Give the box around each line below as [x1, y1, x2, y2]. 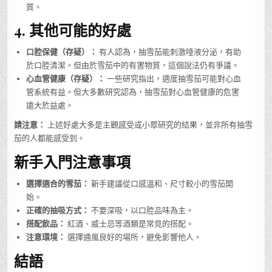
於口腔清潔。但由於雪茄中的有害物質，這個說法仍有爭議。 [26, 61, 240, 70]
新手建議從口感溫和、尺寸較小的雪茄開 [89, 179, 234, 189]
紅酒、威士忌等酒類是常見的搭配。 [66, 219, 194, 229]
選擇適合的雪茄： [26, 179, 90, 189]
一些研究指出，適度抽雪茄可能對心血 [105, 74, 242, 84]
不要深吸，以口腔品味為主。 [89, 206, 194, 216]
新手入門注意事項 [14, 151, 131, 171]
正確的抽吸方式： [26, 206, 90, 216]
